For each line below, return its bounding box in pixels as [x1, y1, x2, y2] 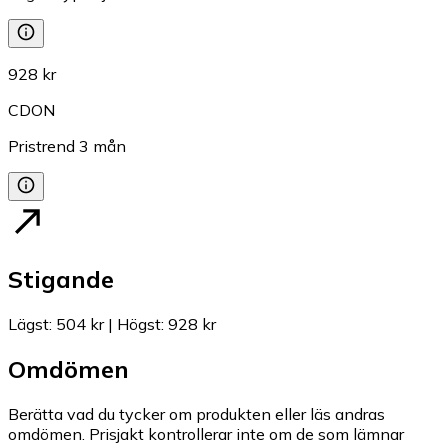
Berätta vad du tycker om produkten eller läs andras [8, 404, 385, 425]
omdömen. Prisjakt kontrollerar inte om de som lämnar [8, 424, 404, 445]
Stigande [8, 264, 114, 295]
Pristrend [8, 135, 75, 156]
